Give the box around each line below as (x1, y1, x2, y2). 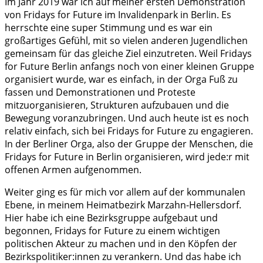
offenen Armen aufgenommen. (5, 163, 141, 177)
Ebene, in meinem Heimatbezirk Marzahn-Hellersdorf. (5, 198, 241, 212)
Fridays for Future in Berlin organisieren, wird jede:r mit (5, 150, 249, 164)
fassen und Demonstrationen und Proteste (5, 86, 195, 99)
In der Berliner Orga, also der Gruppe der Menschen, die (5, 137, 253, 151)
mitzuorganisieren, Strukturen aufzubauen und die (5, 99, 229, 112)
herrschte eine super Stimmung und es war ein (5, 21, 213, 35)
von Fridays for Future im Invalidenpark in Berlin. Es (5, 8, 231, 22)
